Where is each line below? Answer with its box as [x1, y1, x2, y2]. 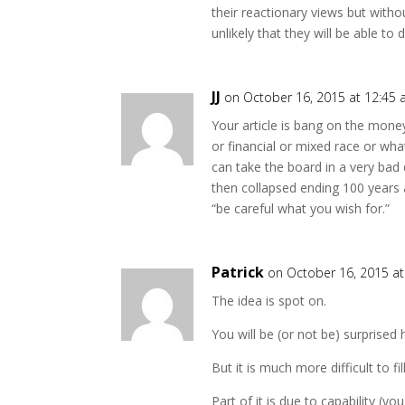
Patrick [212, 261, 265, 282]
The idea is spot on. [212, 291, 327, 309]
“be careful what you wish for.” [212, 199, 391, 217]
